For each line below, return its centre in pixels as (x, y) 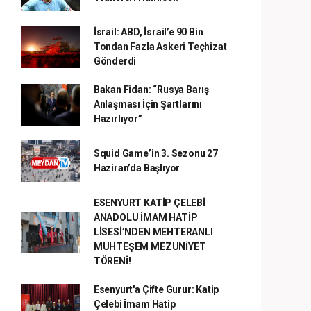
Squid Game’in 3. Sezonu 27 (155, 153)
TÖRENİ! (112, 261)
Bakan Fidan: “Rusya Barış (151, 90)
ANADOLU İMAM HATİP (145, 217)
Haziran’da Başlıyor (137, 168)
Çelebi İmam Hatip (134, 304)
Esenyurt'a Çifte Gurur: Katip (156, 289)
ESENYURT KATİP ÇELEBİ (149, 203)
